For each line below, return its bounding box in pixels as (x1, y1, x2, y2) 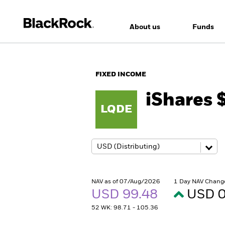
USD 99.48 (91, 188, 161, 201)
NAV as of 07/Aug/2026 (91, 179, 160, 185)
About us (129, 24, 160, 31)
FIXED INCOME (95, 71, 146, 78)
